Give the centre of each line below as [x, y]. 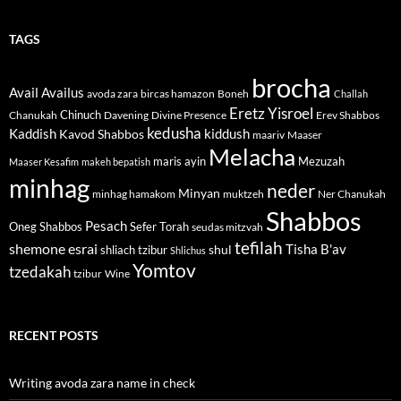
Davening [126, 115]
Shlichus [188, 251]
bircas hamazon [178, 94]
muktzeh [243, 194]
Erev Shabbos [348, 115]
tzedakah [40, 272]
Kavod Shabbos [102, 134]
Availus [63, 93]
